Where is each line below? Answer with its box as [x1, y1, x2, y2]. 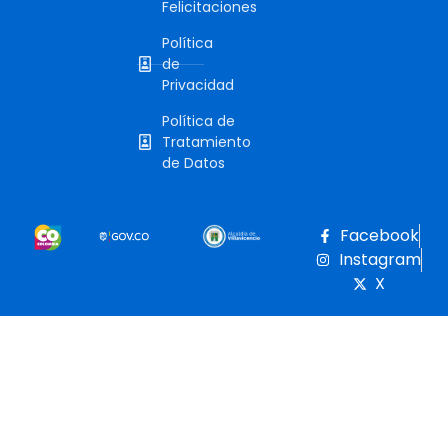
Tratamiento [162, 131, 251, 152]
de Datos [162, 152, 225, 173]
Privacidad [162, 74, 234, 95]
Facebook [340, 223, 420, 247]
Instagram [338, 247, 421, 271]
